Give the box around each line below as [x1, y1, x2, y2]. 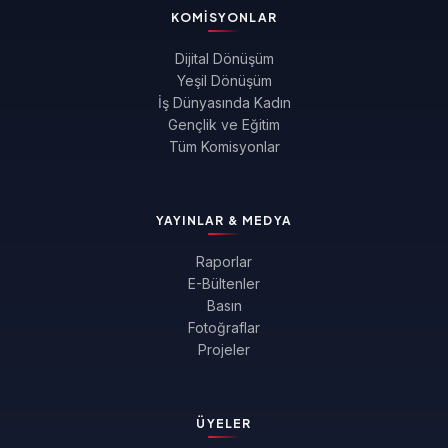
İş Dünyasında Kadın [157, 94, 291, 111]
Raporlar [196, 253, 252, 270]
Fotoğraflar [188, 319, 260, 336]
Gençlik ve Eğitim [168, 116, 280, 133]
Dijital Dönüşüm [174, 50, 274, 67]
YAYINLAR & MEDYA [155, 213, 293, 228]
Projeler [198, 341, 250, 358]
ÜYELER [196, 416, 252, 431]
